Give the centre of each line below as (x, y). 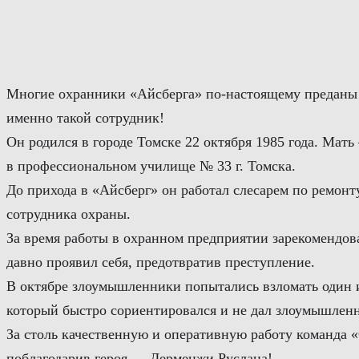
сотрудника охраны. (69, 214)
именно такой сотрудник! (85, 118)
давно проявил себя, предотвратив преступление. (161, 262)
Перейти (32, 18)
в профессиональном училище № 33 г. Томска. (151, 166)
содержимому (47, 66)
